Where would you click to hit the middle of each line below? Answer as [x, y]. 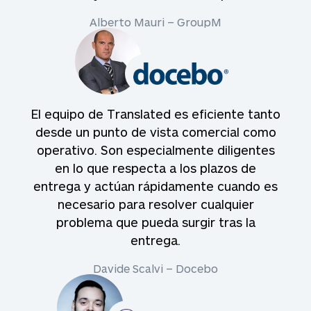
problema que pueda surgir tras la [155, 222]
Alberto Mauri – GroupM [155, 22]
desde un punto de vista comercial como [155, 132]
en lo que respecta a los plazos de [155, 168]
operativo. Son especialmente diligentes [155, 150]
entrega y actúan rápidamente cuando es [155, 186]
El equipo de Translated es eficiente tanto [155, 114]
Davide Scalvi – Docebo [155, 268]
